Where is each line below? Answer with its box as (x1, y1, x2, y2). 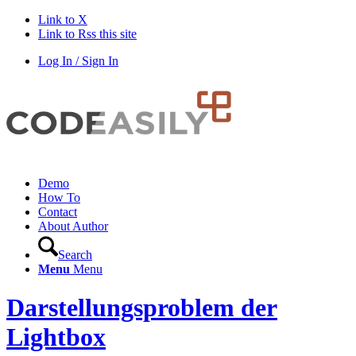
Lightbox (6, 323, 106, 352)
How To (38, 191, 80, 204)
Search (58, 248, 92, 261)
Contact (38, 205, 77, 219)
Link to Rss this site (38, 27, 137, 41)
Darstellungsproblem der (6, 293, 277, 323)
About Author (38, 219, 108, 233)
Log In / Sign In (38, 54, 118, 68)
